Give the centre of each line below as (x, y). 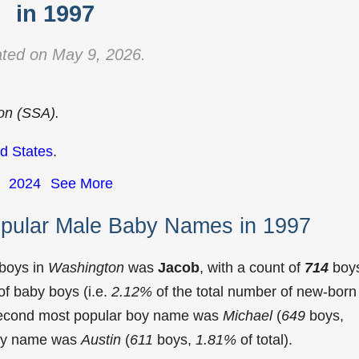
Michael (248, 315)
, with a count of (252, 267)
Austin (101, 339)
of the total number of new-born (254, 291)
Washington (86, 267)
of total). (264, 339)
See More (82, 184)
